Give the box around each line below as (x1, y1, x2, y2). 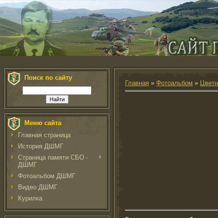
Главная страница (18, 131, 71, 139)
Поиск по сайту (24, 74, 72, 81)
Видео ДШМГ (18, 183, 57, 191)
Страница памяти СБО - (18, 154, 88, 161)
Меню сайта (24, 119, 61, 127)
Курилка (18, 195, 42, 202)
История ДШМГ (18, 143, 63, 150)
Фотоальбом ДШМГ (18, 172, 75, 180)
